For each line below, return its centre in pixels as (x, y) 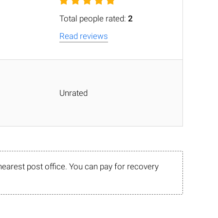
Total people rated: (94, 18)
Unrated (73, 93)
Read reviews (84, 36)
